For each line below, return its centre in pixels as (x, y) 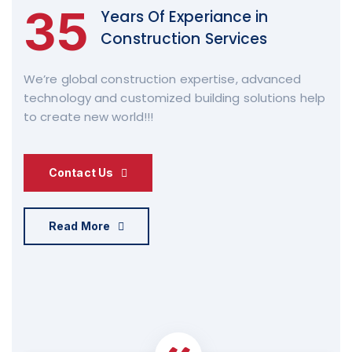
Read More (79, 225)
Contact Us (81, 172)
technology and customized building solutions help (174, 97)
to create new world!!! (89, 116)
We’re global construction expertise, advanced (163, 79)
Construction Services (184, 38)
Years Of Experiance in (185, 16)
